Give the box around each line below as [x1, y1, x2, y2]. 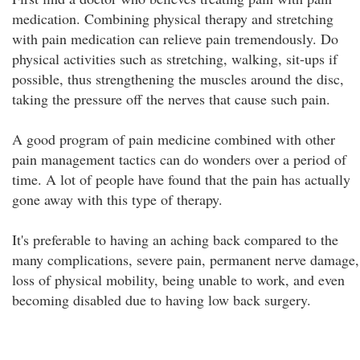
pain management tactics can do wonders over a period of [12, 149, 346, 169]
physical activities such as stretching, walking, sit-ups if [12, 49, 337, 68]
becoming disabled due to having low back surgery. [12, 290, 311, 309]
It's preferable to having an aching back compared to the [12, 230, 338, 249]
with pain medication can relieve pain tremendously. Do [12, 29, 338, 48]
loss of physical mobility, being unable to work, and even [12, 270, 345, 289]
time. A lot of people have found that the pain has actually [12, 170, 350, 189]
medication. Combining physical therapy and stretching [12, 9, 333, 28]
